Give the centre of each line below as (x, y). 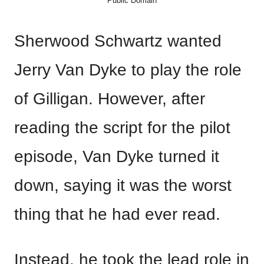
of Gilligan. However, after (110, 99)
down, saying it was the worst (123, 185)
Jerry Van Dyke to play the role (128, 70)
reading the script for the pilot (122, 128)
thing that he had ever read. (117, 214)
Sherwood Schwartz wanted (118, 41)
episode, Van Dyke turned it (117, 156)
